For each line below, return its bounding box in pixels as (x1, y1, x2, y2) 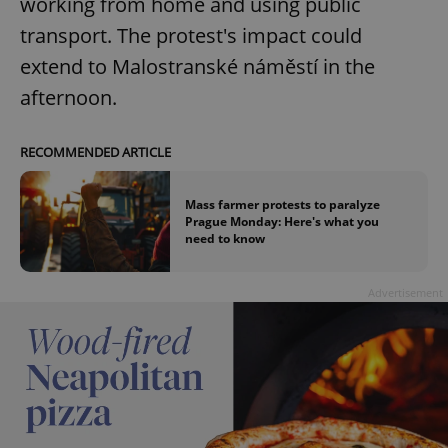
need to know (185, 230, 265, 248)
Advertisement (368, 284, 443, 300)
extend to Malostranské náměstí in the (20, 53, 375, 81)
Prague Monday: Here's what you (185, 213, 379, 231)
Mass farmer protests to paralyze (185, 196, 380, 214)
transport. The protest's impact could (20, 22, 362, 50)
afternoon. (20, 84, 117, 112)
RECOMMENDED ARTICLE (20, 143, 171, 162)
